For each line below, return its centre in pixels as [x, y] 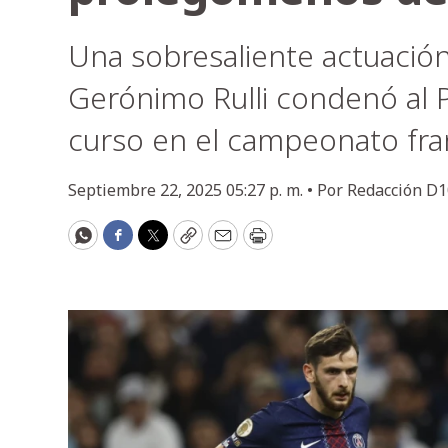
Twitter [184, 243]
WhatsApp [127, 243]
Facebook [158, 243]
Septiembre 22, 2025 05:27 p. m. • [192, 190]
